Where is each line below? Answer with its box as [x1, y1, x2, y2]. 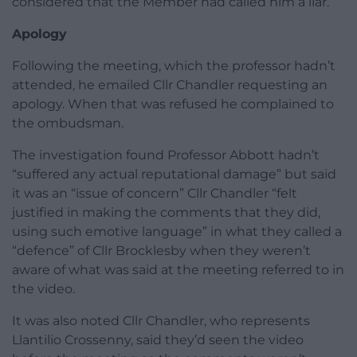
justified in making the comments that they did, [12, 204, 320, 220]
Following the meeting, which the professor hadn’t [12, 57, 335, 73]
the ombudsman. [12, 115, 124, 131]
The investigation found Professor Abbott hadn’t [12, 147, 320, 163]
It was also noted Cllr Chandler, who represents [12, 312, 310, 328]
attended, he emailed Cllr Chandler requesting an [12, 76, 328, 92]
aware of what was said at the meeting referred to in [12, 261, 344, 277]
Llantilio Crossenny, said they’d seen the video [12, 331, 304, 347]
